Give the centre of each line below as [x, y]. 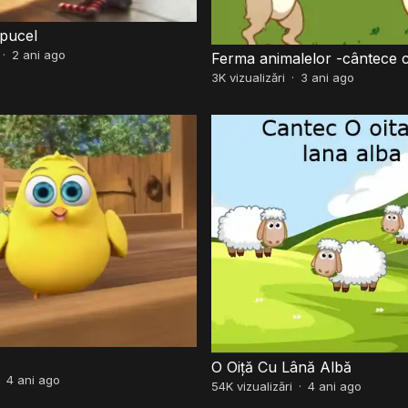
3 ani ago [327, 77]
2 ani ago [38, 55]
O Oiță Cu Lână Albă [281, 367]
